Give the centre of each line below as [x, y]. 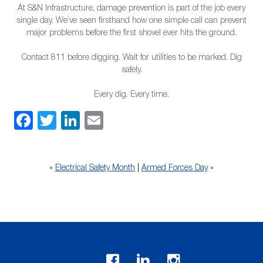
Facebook [73, 121]
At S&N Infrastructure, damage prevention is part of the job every [131, 9]
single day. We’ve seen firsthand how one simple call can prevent [131, 21]
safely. [131, 71]
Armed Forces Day [175, 168]
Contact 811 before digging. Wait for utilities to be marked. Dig [131, 58]
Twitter [83, 121]
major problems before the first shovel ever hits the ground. [131, 34]
